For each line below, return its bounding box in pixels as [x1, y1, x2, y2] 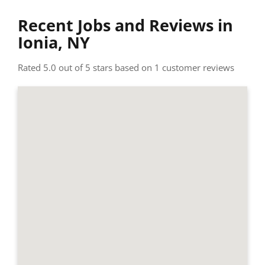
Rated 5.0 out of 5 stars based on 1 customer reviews [18, 61, 234, 73]
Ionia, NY [18, 31, 90, 53]
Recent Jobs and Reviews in [18, 14, 233, 36]
